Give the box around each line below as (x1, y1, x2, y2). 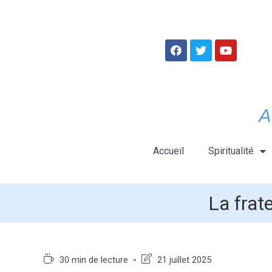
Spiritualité (208, 145, 254, 157)
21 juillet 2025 (157, 255, 211, 265)
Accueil (153, 145, 184, 157)
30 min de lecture (59, 255, 128, 265)
